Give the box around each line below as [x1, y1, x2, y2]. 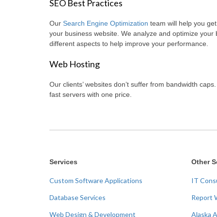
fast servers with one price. [49, 91, 132, 99]
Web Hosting [49, 59, 100, 70]
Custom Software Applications [49, 176, 142, 185]
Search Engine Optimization [63, 19, 148, 28]
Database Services [49, 193, 106, 202]
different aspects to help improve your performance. [49, 40, 208, 48]
